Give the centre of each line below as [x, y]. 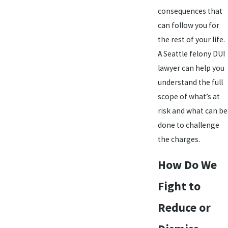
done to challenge [188, 125]
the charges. [179, 139]
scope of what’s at [189, 96]
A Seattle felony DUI [191, 53]
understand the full [190, 82]
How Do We [187, 165]
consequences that [190, 11]
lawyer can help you [191, 68]
